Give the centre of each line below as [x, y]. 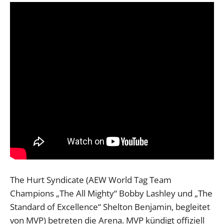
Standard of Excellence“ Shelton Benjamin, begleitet [110, 206]
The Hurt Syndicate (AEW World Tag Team [91, 179]
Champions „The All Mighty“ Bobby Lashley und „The [111, 193]
